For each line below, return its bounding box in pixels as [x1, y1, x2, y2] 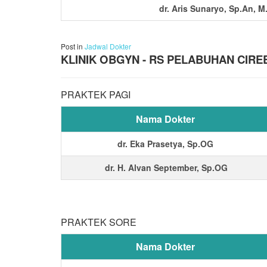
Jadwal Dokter [85, 41, 131, 51]
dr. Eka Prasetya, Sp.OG [117, 138, 213, 150]
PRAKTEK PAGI [61, 87, 131, 101]
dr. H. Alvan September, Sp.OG [103, 162, 228, 173]
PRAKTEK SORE [61, 215, 136, 229]
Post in [61, 41, 85, 51]
